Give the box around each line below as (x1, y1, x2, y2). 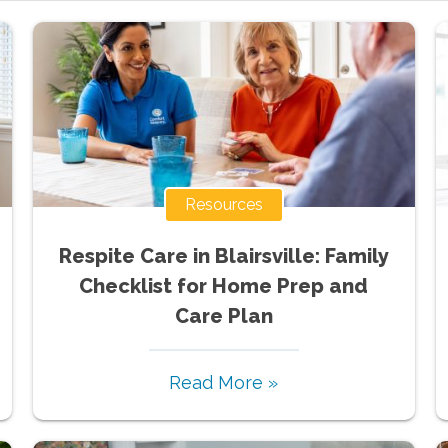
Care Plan (174, 303, 273, 328)
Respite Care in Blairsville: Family (58, 243, 389, 268)
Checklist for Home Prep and (79, 273, 369, 298)
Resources (184, 194, 263, 214)
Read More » (169, 371, 279, 393)
